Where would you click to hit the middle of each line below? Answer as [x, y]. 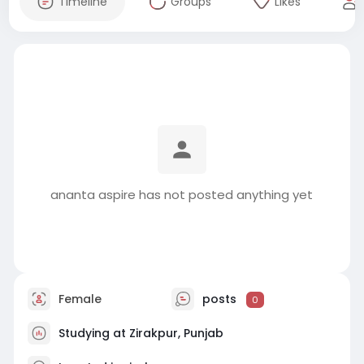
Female [78, 299]
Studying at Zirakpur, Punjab [141, 333]
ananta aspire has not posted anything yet [182, 195]
